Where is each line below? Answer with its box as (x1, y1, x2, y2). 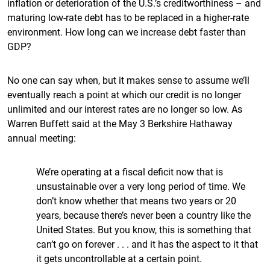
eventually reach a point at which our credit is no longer (7, 88, 241, 101)
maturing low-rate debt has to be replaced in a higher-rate (7, 11, 249, 24)
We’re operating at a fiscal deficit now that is (36, 165, 223, 178)
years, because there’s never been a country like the (36, 209, 251, 221)
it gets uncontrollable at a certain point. (36, 252, 202, 265)
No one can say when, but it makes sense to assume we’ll (7, 74, 250, 86)
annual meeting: (7, 131, 76, 144)
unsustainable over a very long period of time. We (36, 180, 245, 192)
